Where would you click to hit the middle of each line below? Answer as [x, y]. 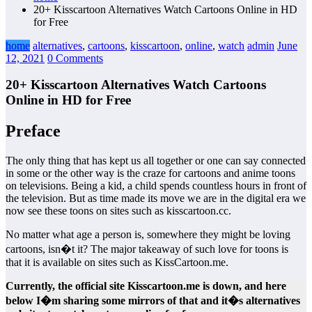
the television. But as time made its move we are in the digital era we [156, 198]
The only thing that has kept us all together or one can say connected [156, 161]
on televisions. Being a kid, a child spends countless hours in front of [156, 186]
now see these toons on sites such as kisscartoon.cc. [118, 211]
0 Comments [75, 58]
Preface [33, 131]
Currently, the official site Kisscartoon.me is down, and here [146, 286]
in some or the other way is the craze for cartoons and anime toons [150, 173]
